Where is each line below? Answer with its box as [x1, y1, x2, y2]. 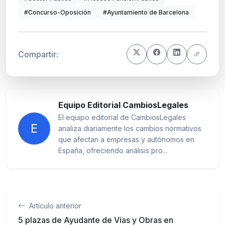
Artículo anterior [27, 201, 81, 210]
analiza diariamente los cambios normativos [58, 124, 201, 133]
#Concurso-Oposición [24, 9, 91, 17]
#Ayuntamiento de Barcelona [103, 9, 189, 17]
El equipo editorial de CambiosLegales [58, 113, 186, 122]
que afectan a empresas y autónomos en [58, 135, 194, 144]
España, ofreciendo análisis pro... [58, 146, 167, 155]
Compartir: [18, 49, 58, 59]
